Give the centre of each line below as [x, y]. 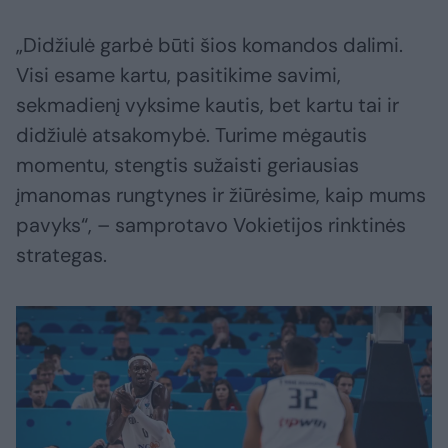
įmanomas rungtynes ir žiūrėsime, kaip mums [221, 195]
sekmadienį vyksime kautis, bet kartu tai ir [207, 105]
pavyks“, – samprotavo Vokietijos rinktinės [211, 225]
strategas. [61, 255]
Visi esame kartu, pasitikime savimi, [178, 75]
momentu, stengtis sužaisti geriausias [187, 165]
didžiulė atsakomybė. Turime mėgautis [191, 135]
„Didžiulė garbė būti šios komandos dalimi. [209, 45]
